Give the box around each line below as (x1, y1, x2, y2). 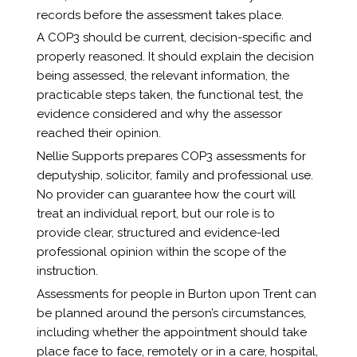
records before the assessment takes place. (36, 7, 284, 22)
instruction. (36, 264, 98, 279)
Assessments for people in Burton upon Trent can (36, 287, 316, 302)
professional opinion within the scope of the (36, 245, 286, 260)
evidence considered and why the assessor (36, 107, 282, 122)
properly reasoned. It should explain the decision (36, 49, 314, 65)
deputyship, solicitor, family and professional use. (36, 168, 313, 183)
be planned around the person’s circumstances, (36, 306, 306, 321)
